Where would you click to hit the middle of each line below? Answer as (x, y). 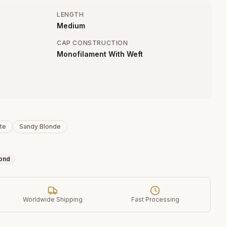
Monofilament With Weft (100, 54)
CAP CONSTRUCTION (92, 43)
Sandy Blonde (40, 126)
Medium (71, 26)
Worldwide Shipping (53, 199)
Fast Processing (155, 199)
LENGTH (70, 14)
